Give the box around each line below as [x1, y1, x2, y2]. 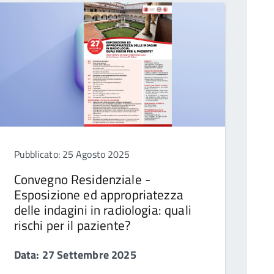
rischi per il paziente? [13, 215, 131, 235]
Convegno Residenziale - [13, 169, 151, 190]
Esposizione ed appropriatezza [13, 185, 183, 205]
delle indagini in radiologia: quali [13, 200, 191, 220]
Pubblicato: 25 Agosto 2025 [13, 147, 130, 162]
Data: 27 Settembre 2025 [13, 246, 136, 264]
